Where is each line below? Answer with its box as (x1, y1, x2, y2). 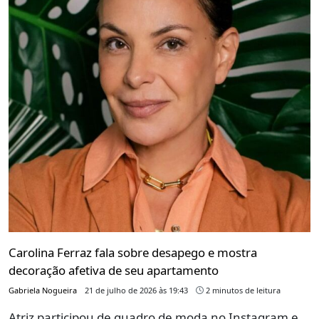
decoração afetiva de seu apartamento (9, 261, 219, 278)
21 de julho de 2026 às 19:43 (85, 284, 188, 296)
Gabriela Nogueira (9, 284, 77, 296)
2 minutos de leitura (204, 284, 281, 296)
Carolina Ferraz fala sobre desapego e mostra (9, 244, 257, 261)
